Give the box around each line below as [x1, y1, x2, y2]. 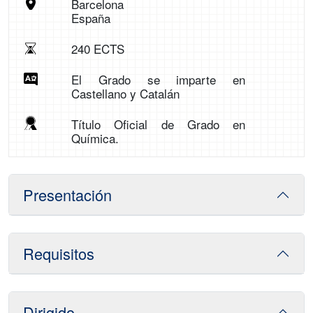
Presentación [23, 184, 112, 205]
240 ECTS [71, 40, 124, 57]
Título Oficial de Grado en [71, 115, 246, 133]
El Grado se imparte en [71, 71, 246, 88]
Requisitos [23, 242, 94, 264]
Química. [71, 129, 119, 147]
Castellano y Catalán [71, 85, 180, 102]
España [71, 9, 110, 27]
